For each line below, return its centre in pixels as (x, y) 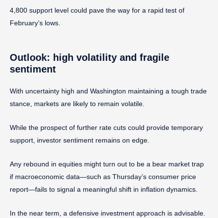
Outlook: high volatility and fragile (90, 57)
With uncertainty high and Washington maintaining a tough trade (108, 91)
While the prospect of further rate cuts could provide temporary (106, 127)
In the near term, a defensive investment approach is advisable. (108, 213)
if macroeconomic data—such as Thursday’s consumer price (103, 176)
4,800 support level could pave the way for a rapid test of (97, 10)
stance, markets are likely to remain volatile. (77, 103)
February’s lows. (35, 23)
